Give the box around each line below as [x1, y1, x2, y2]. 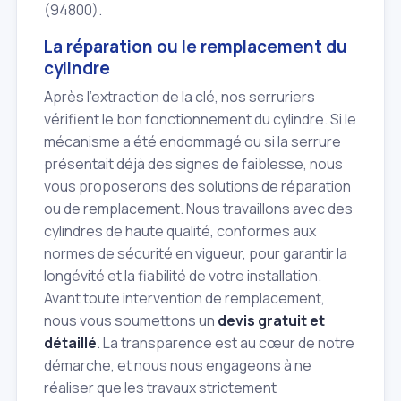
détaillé [44, 333, 97, 354]
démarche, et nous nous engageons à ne [44, 355, 311, 376]
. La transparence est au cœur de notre [97, 333, 354, 354]
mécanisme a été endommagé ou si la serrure [44, 132, 341, 152]
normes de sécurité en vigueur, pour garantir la [44, 243, 347, 264]
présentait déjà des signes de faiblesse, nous [44, 154, 343, 175]
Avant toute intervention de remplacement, [44, 288, 325, 309]
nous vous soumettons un [44, 311, 218, 331]
